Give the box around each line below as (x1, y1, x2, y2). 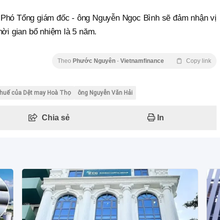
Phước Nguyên (73, 57, 117, 65)
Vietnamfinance (120, 57, 164, 65)
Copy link (186, 57, 211, 65)
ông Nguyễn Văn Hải (78, 89, 133, 97)
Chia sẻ (42, 113, 70, 122)
